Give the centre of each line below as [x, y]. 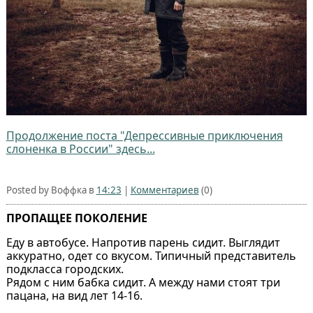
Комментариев [165, 190]
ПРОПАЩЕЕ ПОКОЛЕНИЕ [77, 218]
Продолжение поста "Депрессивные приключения [144, 135]
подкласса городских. [65, 269]
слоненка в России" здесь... [80, 148]
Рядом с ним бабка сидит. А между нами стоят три [143, 282]
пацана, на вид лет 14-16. [74, 295]
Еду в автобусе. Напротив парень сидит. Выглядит [143, 242]
